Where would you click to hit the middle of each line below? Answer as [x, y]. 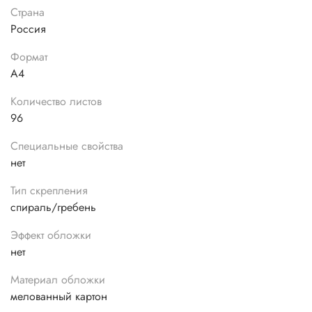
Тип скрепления [49, 191]
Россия [28, 29]
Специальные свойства [67, 146]
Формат [29, 57]
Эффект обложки [51, 235]
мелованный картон [59, 297]
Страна [28, 13]
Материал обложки [58, 280]
